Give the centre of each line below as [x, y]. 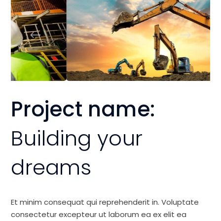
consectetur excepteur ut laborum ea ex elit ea [99, 214]
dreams [51, 167]
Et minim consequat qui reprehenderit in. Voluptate [105, 202]
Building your [77, 138]
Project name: [83, 109]
